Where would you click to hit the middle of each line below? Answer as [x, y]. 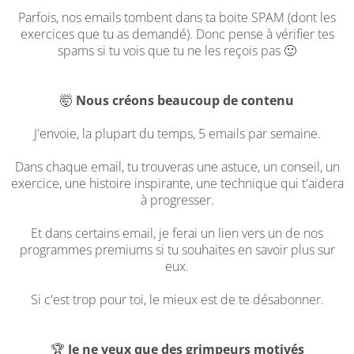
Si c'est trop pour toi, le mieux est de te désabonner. [177, 299]
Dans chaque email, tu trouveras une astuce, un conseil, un [177, 167]
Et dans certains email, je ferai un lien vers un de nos [177, 233]
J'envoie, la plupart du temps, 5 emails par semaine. [177, 134]
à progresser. [177, 200]
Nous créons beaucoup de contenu [185, 100]
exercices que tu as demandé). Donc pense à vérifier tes [177, 34]
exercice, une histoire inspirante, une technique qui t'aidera [177, 183]
